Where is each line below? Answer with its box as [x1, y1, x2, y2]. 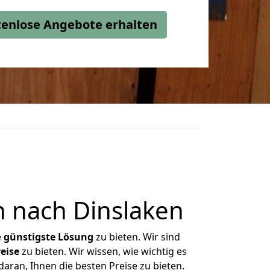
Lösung [58, 230, 93, 243]
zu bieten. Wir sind [93, 230, 180, 243]
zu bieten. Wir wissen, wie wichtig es [19, 245, 187, 258]
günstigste [4, 230, 55, 243]
